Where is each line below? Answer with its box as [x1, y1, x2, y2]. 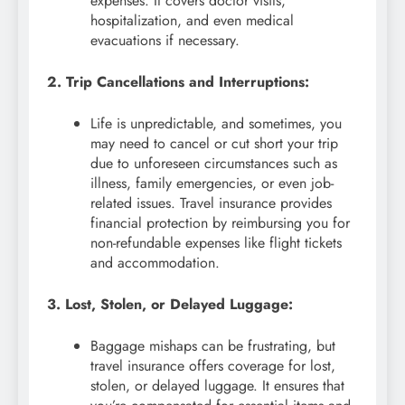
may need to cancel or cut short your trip [90, 133, 338, 155]
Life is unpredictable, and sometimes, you [90, 113, 342, 135]
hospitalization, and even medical [90, 10, 294, 32]
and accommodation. [90, 252, 220, 274]
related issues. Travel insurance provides [90, 193, 332, 214]
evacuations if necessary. [90, 30, 240, 52]
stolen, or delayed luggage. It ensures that [90, 375, 344, 397]
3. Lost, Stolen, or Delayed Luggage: [47, 294, 293, 316]
